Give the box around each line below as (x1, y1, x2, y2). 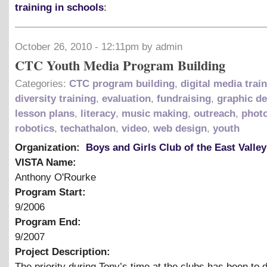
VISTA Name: (15, 156, 79, 168)
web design (153, 122, 207, 134)
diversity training (15, 92, 96, 104)
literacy (80, 107, 116, 119)
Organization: (15, 141, 83, 153)
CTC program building (69, 77, 175, 89)
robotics (15, 122, 54, 134)
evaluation (102, 92, 151, 104)
